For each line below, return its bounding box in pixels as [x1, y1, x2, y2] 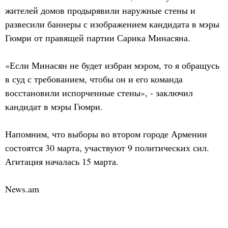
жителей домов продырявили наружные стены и [5, 4, 195, 16]
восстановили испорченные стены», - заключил [5, 87, 193, 99]
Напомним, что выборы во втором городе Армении [5, 128, 207, 140]
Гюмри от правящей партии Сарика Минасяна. [5, 32, 190, 44]
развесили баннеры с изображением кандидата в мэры [5, 18, 219, 30]
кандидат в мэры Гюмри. [5, 100, 103, 112]
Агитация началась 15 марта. [5, 155, 119, 167]
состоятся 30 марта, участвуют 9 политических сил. [5, 141, 209, 154]
